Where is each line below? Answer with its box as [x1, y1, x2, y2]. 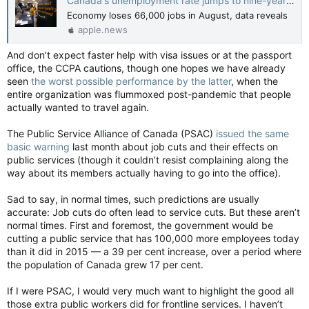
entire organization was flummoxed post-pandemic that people [7, 88, 291, 101]
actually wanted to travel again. [7, 101, 149, 114]
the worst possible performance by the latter [31, 75, 231, 88]
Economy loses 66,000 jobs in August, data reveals [67, 10, 288, 21]
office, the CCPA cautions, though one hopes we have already [7, 62, 286, 74]
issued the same [216, 128, 289, 140]
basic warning [7, 141, 70, 153]
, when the [231, 75, 278, 88]
